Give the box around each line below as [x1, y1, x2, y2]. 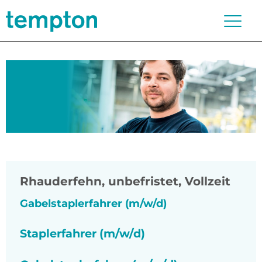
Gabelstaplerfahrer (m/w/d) [20, 197, 167, 211]
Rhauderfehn [20, 174, 102, 189]
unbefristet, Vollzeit [108, 174, 230, 189]
